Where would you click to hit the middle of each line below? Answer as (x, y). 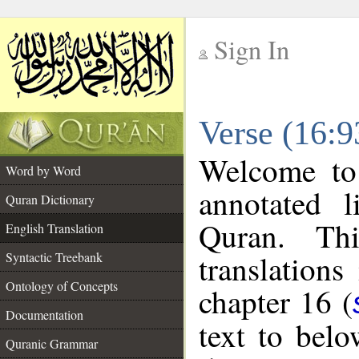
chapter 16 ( (276, 301)
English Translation (54, 228)
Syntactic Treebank (54, 257)
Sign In (252, 49)
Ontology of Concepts (62, 286)
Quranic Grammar (52, 343)
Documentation (44, 315)
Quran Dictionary (50, 199)
